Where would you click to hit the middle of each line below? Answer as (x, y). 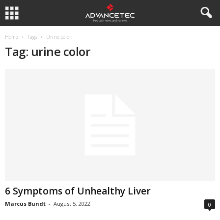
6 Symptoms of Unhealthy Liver (78, 191)
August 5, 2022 (72, 204)
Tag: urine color (48, 51)
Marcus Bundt (25, 204)
